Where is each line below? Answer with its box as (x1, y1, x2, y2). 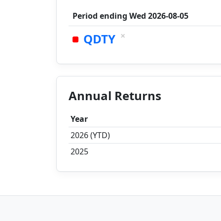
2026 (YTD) (71, 130, 110, 141)
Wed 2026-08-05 (129, 10, 188, 21)
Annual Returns (69, 87, 161, 104)
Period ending (73, 10, 129, 21)
